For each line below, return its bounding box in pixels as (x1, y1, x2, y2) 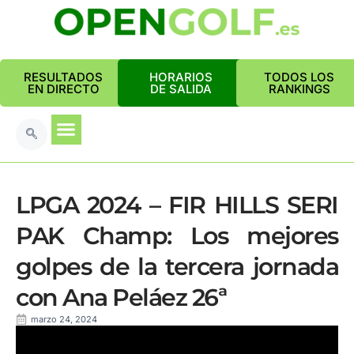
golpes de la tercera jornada (16, 252, 338, 281)
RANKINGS (268, 81, 330, 96)
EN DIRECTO (27, 81, 100, 96)
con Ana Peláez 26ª (16, 283, 226, 312)
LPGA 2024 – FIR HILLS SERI (16, 190, 338, 220)
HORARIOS (149, 70, 213, 85)
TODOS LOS (264, 70, 335, 85)
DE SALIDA (150, 81, 213, 96)
